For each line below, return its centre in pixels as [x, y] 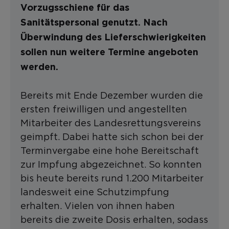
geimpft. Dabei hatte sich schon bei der [112, 137]
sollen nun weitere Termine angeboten [109, 53]
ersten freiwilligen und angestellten [104, 109]
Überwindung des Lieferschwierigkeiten [113, 38]
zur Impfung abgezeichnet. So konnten [111, 164]
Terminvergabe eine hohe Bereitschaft [110, 151]
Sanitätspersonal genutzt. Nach [94, 23]
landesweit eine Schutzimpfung [95, 192]
